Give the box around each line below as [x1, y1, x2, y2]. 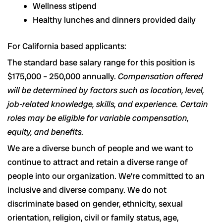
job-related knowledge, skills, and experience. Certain [7, 99, 208, 110]
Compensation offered [118, 71, 203, 82]
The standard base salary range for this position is [7, 57, 195, 68]
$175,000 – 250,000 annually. [7, 71, 118, 82]
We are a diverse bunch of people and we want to [7, 143, 193, 154]
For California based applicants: [7, 41, 128, 52]
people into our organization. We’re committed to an [7, 170, 205, 182]
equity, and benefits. [7, 126, 84, 138]
